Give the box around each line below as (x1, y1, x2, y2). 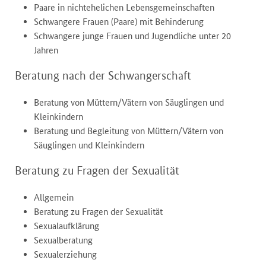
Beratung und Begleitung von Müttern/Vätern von (34, 125, 223, 137)
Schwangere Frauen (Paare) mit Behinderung (34, 16, 204, 28)
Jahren (34, 45, 58, 56)
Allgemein (34, 192, 74, 204)
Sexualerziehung (34, 249, 97, 261)
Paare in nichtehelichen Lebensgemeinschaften (34, 2, 214, 14)
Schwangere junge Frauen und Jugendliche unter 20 (34, 30, 231, 42)
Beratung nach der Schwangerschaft (15, 68, 191, 83)
